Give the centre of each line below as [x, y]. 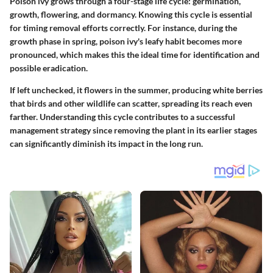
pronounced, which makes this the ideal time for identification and [135, 55]
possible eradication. [49, 68]
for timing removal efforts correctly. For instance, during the [123, 28]
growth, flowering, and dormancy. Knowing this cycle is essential [131, 15]
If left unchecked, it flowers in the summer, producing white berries [136, 90]
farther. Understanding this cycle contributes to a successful [122, 117]
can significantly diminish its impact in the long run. [106, 144]
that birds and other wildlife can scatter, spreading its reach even [131, 104]
